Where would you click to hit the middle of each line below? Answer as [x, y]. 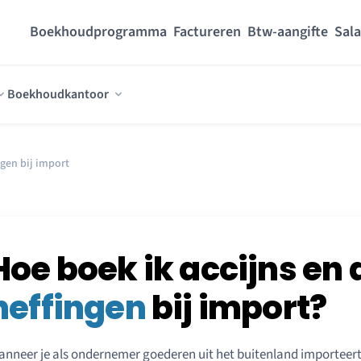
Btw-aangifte [288, 32]
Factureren [207, 32]
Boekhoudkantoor [58, 94]
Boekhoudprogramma [98, 32]
